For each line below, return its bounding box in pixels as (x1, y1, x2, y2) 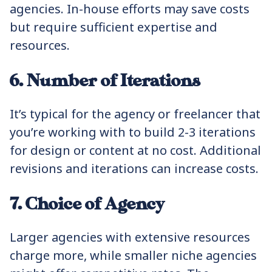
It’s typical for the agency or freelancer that (10, 106, 260, 122)
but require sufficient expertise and (10, 19, 217, 35)
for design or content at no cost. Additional (10, 142, 261, 158)
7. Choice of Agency (10, 194, 165, 214)
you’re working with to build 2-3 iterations (10, 124, 256, 140)
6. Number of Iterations (10, 71, 200, 91)
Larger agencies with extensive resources (10, 229, 250, 245)
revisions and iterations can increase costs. (10, 160, 259, 177)
